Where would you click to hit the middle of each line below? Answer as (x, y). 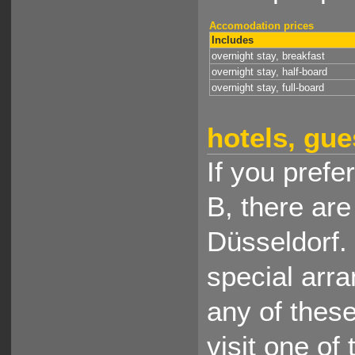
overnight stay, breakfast (269, 55)
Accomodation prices (262, 25)
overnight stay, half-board (270, 71)
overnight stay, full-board (268, 87)
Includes (233, 40)
